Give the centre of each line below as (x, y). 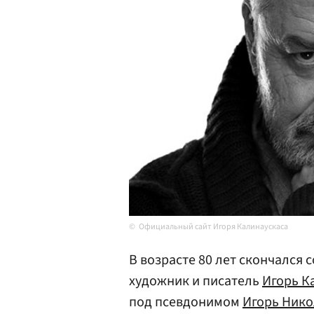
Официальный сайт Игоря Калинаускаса (213, 227)
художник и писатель (196, 281)
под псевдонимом (186, 302)
